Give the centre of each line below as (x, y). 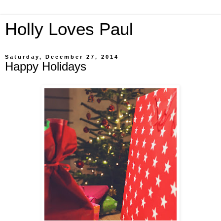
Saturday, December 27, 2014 (62, 57)
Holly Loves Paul (69, 29)
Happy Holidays (46, 66)
